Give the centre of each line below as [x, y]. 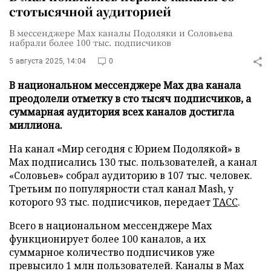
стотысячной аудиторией [90, 11]
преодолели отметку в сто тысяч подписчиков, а [130, 99]
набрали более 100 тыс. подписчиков [90, 42]
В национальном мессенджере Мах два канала [125, 85]
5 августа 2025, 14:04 [48, 61]
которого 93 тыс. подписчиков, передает [111, 202]
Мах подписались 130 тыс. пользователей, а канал [133, 162]
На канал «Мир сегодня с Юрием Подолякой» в [125, 149]
